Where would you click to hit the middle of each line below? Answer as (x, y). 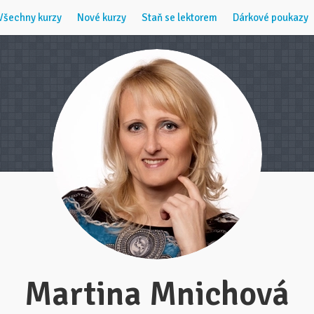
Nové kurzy (102, 18)
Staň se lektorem (179, 18)
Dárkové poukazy (271, 18)
